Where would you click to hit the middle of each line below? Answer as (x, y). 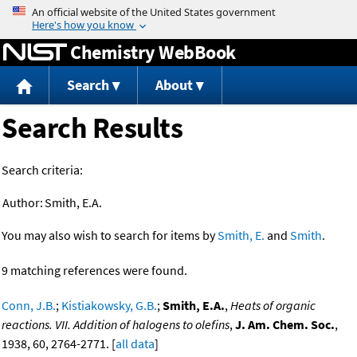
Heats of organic (273, 306)
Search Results (92, 128)
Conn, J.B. (29, 306)
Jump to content (178, 11)
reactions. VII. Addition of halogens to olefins (116, 325)
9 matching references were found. (94, 271)
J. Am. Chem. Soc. (285, 325)
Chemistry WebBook (153, 52)
